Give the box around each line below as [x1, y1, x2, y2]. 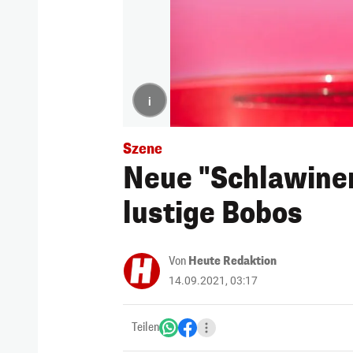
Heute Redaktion [188, 253, 277, 269]
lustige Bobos [123, 194, 303, 232]
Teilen [132, 319, 159, 335]
